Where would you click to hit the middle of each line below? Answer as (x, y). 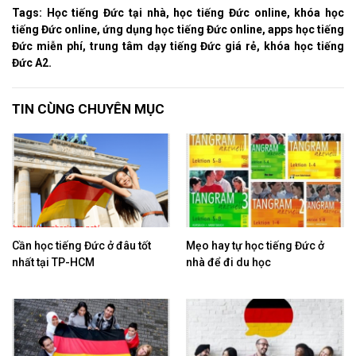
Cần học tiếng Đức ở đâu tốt (81, 246)
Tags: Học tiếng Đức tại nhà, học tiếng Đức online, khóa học (178, 12)
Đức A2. (33, 62)
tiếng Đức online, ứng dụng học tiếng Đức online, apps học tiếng (178, 29)
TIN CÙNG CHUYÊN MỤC (88, 108)
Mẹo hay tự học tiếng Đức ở (255, 246)
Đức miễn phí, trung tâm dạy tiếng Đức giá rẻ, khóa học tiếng (178, 46)
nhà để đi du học (228, 263)
